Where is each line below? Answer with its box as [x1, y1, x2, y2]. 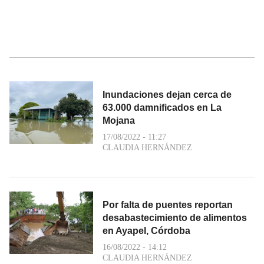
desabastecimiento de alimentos [103, 212, 247, 223]
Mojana [103, 115, 135, 126]
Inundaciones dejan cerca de [103, 89, 232, 100]
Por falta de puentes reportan [103, 199, 233, 210]
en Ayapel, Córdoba [103, 225, 190, 236]
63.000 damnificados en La [103, 102, 222, 113]
